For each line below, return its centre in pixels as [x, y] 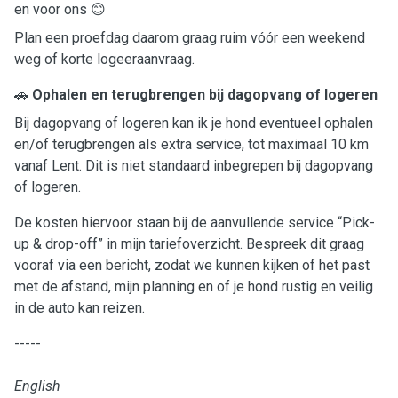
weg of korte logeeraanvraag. [104, 59]
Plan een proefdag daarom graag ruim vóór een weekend [190, 38]
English [37, 386]
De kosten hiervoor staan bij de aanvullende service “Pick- [195, 223]
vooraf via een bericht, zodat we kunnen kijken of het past [192, 265]
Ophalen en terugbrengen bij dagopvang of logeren [205, 95]
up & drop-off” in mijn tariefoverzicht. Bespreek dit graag [189, 244]
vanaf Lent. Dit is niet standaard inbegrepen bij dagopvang [194, 166]
